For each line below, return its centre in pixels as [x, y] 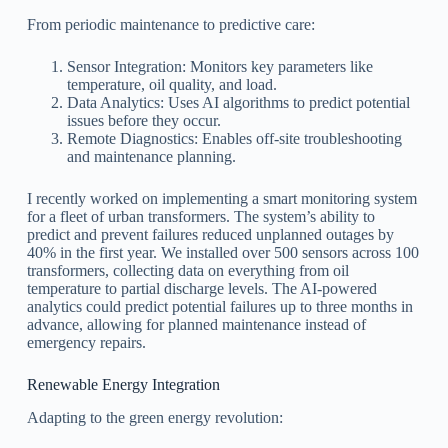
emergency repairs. [86, 343]
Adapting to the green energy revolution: [154, 418]
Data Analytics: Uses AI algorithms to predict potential [238, 103]
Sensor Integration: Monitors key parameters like [219, 67]
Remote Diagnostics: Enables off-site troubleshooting [234, 139]
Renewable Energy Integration [123, 385]
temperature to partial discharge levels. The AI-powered [201, 289]
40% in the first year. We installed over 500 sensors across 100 [222, 253]
